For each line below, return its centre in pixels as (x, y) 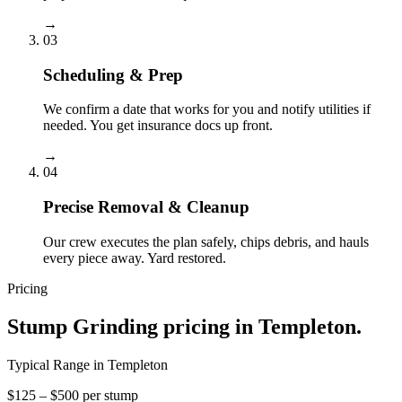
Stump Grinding (83, 326)
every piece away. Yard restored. (135, 258)
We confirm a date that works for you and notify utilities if (207, 109)
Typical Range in (57, 364)
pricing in (208, 326)
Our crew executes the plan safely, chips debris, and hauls (206, 241)
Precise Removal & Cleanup (146, 207)
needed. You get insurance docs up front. (158, 126)
